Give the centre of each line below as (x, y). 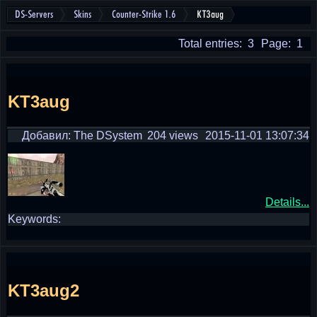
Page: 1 (282, 44)
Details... (287, 202)
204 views (173, 136)
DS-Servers (34, 15)
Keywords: (34, 219)
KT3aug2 (44, 290)
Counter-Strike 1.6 (144, 15)
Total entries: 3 (216, 44)
